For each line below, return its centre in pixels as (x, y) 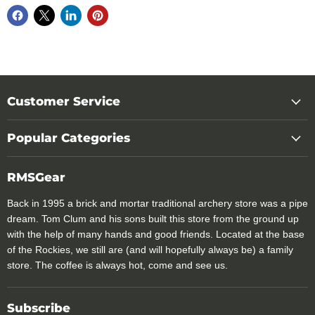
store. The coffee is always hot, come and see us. (117, 265)
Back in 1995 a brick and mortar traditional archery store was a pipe (157, 203)
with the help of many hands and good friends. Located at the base (156, 234)
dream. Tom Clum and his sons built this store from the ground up (153, 219)
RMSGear (36, 177)
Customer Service (64, 101)
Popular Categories (69, 138)
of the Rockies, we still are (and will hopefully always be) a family (150, 250)
